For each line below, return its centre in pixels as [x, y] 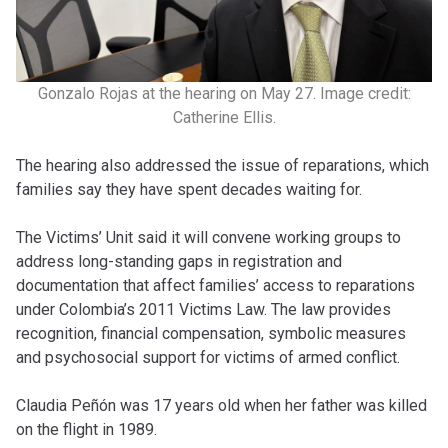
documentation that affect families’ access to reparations [215, 285]
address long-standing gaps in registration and [179, 261]
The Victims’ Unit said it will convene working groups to [208, 237]
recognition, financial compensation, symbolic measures [211, 333]
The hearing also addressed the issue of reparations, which [222, 165]
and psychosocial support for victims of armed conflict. [208, 357]
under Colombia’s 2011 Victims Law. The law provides [203, 309]
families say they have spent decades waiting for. [189, 189]
